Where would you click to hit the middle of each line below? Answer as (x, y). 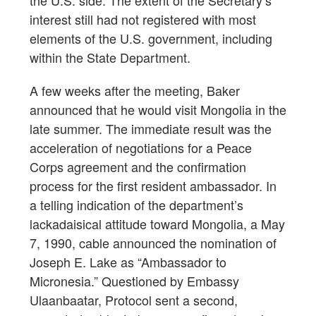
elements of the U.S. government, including (151, 38)
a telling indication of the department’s (136, 204)
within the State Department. (110, 57)
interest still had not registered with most (143, 19)
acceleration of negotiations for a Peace (141, 147)
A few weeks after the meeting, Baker (135, 90)
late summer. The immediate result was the (151, 128)
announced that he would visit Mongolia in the (158, 109)
